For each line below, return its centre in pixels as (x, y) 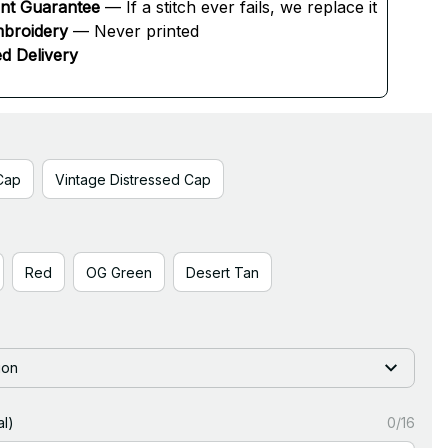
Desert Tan (222, 272)
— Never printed (133, 31)
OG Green (119, 272)
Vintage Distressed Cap (133, 179)
